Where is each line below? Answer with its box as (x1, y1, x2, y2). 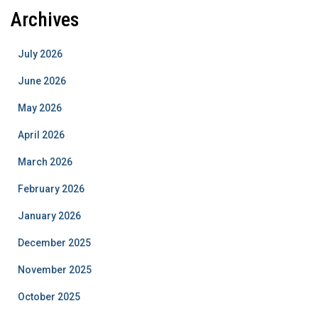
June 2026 (18, 75, 66, 87)
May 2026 (18, 102, 62, 114)
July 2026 (18, 48, 62, 60)
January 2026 (18, 209, 81, 221)
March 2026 (18, 155, 72, 168)
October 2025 (18, 290, 80, 302)
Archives (11, 7, 79, 31)
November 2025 (18, 263, 92, 275)
